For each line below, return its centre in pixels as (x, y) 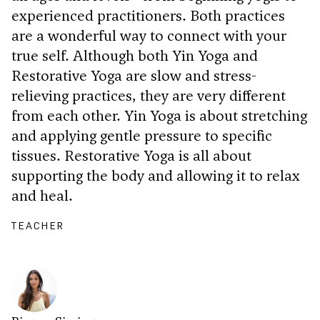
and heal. (42, 195)
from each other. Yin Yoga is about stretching (159, 115)
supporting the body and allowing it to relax (156, 175)
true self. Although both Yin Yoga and (135, 55)
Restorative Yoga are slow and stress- (134, 75)
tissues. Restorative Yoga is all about (131, 155)
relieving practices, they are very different (149, 95)
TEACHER (38, 225)
